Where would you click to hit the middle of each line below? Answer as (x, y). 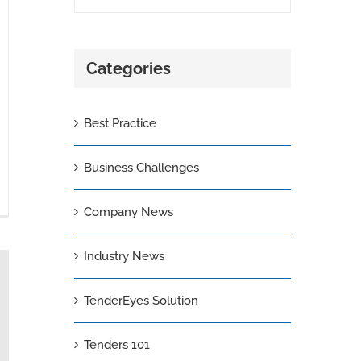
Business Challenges (141, 167)
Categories (128, 68)
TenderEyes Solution (141, 300)
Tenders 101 (116, 344)
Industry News (124, 256)
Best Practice (120, 123)
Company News (128, 212)
